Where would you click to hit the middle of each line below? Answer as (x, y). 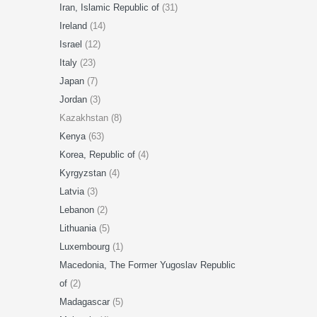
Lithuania (79, 228)
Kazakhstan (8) (90, 118)
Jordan (74, 99)
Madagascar (86, 302)
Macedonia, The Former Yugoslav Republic (147, 265)
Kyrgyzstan (84, 173)
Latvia (73, 191)
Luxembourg (86, 247)
